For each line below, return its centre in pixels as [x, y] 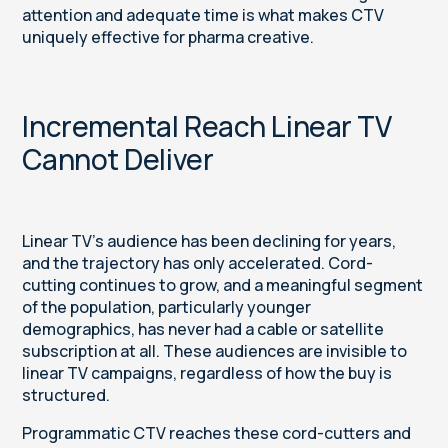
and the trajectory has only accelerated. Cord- [198, 263]
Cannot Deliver [118, 159]
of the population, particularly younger [167, 307]
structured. [66, 395]
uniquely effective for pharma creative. [168, 37]
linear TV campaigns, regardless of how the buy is [207, 373]
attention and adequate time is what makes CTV [203, 15]
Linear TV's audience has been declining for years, [209, 241]
